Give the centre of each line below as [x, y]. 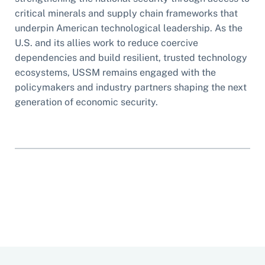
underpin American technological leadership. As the [129, 28]
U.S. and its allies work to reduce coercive [106, 43]
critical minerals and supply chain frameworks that [126, 13]
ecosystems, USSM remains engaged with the [115, 72]
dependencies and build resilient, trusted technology [131, 57]
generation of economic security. [86, 102]
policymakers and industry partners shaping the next [131, 87]
